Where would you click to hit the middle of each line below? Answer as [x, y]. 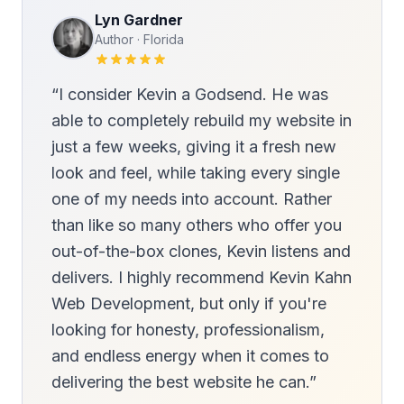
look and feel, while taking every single [196, 173]
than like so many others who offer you [197, 225]
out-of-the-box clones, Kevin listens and [201, 251]
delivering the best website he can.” [184, 382]
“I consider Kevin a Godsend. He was [190, 94]
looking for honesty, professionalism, [188, 330]
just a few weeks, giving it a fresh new [194, 147]
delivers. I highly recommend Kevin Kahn [202, 277]
